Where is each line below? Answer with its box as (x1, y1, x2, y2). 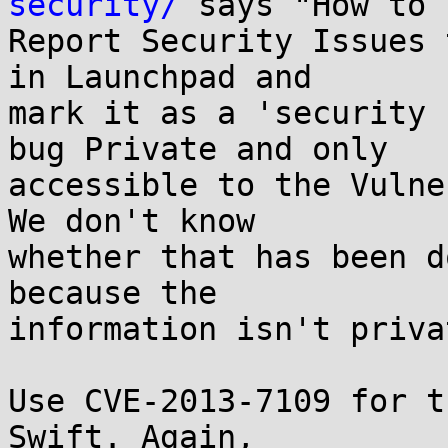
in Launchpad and (8, 59, 312, 95)
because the (8, 275, 217, 311)
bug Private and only (8, 131, 388, 167)
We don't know (8, 203, 255, 239)
